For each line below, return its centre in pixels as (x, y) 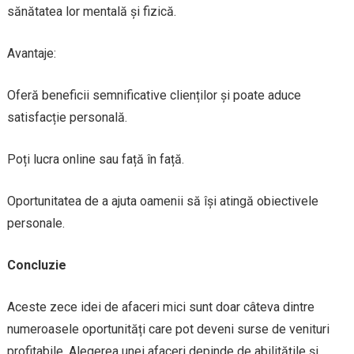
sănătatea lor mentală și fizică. (91, 11)
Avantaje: (31, 53)
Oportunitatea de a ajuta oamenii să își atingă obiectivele (162, 201)
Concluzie (36, 265)
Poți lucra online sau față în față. (95, 159)
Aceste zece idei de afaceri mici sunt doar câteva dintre (160, 307)
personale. (36, 223)
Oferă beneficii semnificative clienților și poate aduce (154, 95)
